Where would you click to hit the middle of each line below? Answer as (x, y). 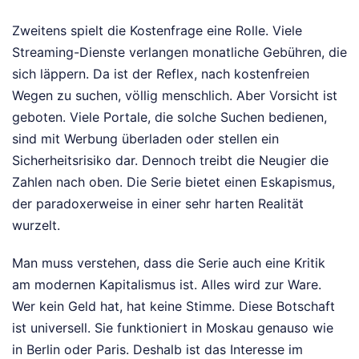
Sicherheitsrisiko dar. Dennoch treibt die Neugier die (170, 161)
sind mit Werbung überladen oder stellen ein (145, 139)
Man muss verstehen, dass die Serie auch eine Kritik (169, 263)
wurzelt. (36, 226)
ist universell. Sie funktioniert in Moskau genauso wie (173, 328)
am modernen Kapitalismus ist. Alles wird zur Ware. (167, 285)
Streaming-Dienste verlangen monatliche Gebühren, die (179, 52)
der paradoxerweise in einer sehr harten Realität (158, 204)
